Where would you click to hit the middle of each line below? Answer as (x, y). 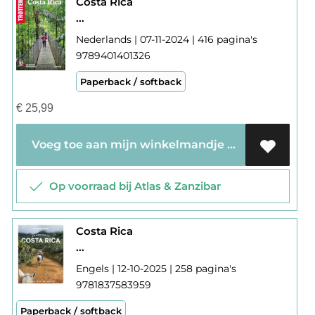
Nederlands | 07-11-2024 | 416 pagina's (166, 40)
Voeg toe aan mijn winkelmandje (231, 145)
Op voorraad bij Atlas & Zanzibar (132, 186)
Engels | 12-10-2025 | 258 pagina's (156, 269)
